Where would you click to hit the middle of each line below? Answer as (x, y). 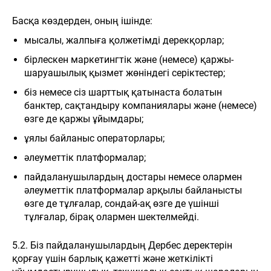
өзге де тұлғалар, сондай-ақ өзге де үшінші (122, 204)
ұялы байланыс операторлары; (94, 138)
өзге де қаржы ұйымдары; (84, 119)
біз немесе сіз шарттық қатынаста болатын (123, 92)
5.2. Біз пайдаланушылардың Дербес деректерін (122, 245)
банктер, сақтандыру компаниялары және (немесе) (141, 106)
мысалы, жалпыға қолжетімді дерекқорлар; (124, 40)
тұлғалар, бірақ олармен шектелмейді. (112, 217)
